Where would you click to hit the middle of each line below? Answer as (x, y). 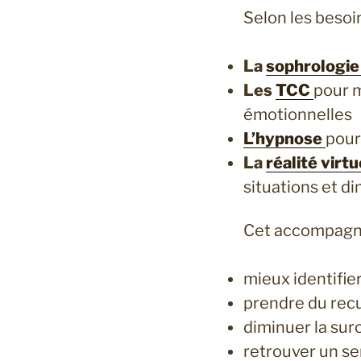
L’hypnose (283, 139)
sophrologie (313, 66)
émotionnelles (298, 115)
